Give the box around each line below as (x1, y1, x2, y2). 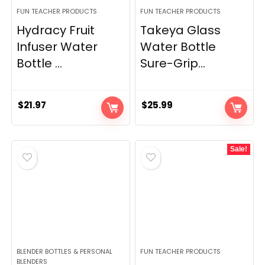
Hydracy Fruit (17, 22, 95, 38)
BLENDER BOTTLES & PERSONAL (17, 247, 113, 256)
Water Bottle (140, 38, 216, 55)
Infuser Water (17, 38, 98, 55)
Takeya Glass (140, 22, 221, 38)
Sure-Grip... (140, 55, 206, 72)
